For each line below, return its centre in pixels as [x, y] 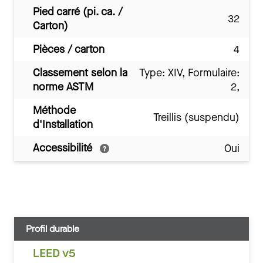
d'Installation [63, 124]
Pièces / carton [69, 49]
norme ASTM [63, 87]
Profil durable [53, 228]
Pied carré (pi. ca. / [78, 11]
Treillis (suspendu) [196, 117]
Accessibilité [64, 148]
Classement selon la [80, 73]
